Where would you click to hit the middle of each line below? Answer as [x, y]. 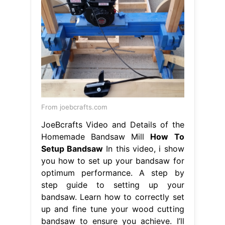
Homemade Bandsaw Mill [96, 136]
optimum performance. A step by [113, 173]
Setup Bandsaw [72, 148]
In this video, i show [143, 148]
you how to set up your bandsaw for [113, 160]
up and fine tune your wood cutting [113, 209]
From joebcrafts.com [74, 107]
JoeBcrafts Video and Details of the [113, 124]
